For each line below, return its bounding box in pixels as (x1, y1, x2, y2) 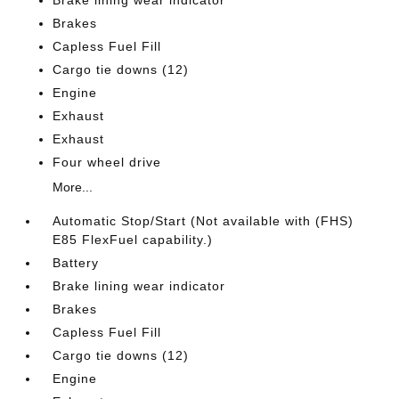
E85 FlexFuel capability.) (53, 232, 214, 247)
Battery (53, 256, 100, 270)
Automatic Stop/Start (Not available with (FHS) (53, 214, 354, 228)
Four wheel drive (53, 155, 162, 169)
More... (53, 180, 94, 194)
